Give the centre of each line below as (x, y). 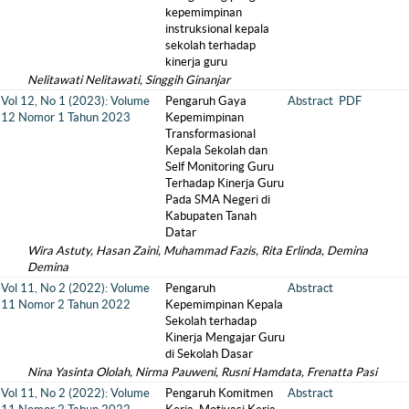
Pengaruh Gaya (206, 100)
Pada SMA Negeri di (218, 199)
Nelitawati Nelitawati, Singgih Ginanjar (129, 79)
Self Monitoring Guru (220, 166)
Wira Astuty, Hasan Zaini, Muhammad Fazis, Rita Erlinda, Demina (198, 250)
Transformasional (210, 133)
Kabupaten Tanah (211, 215)
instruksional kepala (217, 28)
